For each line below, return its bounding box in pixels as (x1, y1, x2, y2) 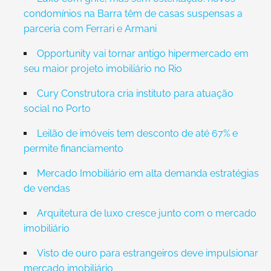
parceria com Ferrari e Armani (23, 23, 157, 34)
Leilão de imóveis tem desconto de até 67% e (36, 128, 238, 139)
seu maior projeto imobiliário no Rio (23, 63, 182, 74)
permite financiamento (23, 143, 123, 154)
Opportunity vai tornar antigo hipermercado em (36, 48, 249, 59)
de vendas (23, 183, 70, 194)
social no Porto (23, 103, 91, 114)
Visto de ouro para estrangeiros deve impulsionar (36, 247, 258, 259)
